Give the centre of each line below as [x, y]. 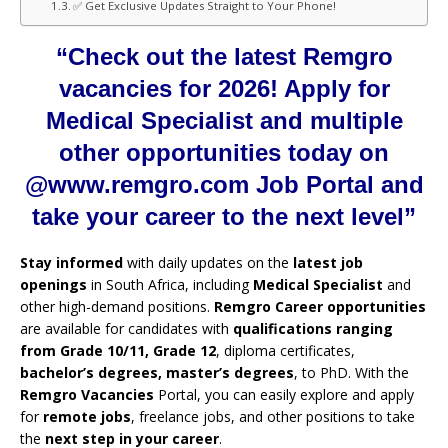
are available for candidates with [126, 328]
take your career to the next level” [224, 216]
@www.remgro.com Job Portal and [224, 184]
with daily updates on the [208, 262]
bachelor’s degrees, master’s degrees [157, 372]
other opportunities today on [224, 152]
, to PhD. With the [351, 372]
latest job [328, 262]
